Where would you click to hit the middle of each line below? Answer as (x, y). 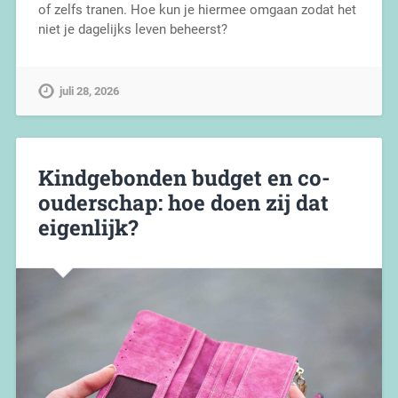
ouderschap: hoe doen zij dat (183, 203)
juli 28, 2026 (89, 92)
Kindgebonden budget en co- (184, 178)
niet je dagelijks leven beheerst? (132, 30)
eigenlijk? (88, 228)
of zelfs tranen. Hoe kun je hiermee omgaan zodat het (197, 10)
